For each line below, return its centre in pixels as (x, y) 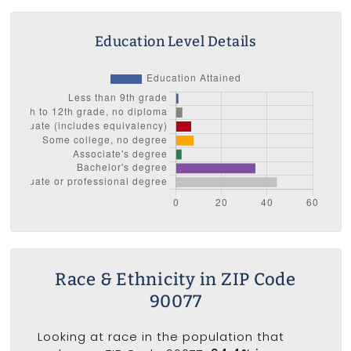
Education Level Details (175, 41)
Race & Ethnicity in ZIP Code (175, 280)
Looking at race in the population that (161, 337)
